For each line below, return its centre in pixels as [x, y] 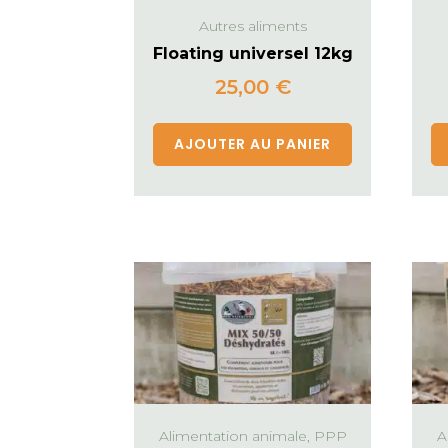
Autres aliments [252, 26]
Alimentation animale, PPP [252, 436]
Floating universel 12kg [252, 54]
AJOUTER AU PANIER [253, 144]
